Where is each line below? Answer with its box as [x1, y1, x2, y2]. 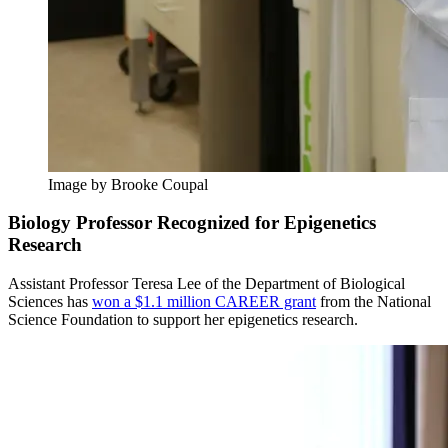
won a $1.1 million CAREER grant [92, 293, 316, 311]
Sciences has [8, 293, 92, 311]
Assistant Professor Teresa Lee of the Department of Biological [8, 275, 405, 293]
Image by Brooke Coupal [48, 175, 208, 193]
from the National [316, 293, 431, 311]
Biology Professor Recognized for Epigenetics [8, 212, 376, 234]
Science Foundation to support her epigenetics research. [8, 311, 358, 329]
